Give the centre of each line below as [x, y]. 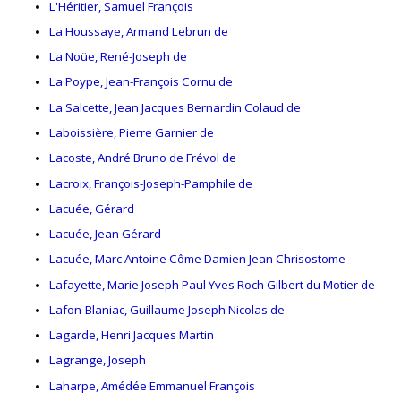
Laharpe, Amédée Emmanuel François [152, 385]
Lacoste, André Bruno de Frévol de [143, 158]
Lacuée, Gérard [92, 208]
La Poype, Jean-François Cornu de [141, 82]
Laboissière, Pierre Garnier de [132, 132]
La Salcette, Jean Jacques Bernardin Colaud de [175, 107]
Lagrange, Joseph [98, 360]
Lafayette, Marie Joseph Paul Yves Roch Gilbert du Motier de [212, 284]
